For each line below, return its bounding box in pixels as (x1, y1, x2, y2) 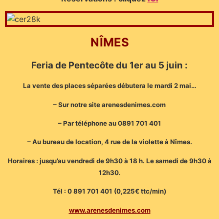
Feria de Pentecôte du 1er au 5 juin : (31, 59, 188, 71)
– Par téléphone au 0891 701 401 (58, 119, 161, 127)
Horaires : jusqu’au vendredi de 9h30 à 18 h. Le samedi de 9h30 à (7, 156, 212, 165)
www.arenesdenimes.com (68, 206, 151, 214)
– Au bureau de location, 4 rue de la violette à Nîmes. (27, 138, 192, 146)
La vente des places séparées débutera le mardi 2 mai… (22, 82, 197, 90)
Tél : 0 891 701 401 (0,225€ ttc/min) (53, 187, 166, 196)
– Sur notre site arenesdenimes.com (53, 100, 166, 109)
